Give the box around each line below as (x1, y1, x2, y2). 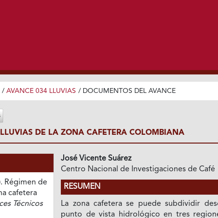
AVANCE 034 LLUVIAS (6, 87, 76, 94)
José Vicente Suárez (61, 155, 132, 163)
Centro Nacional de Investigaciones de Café (61, 165, 216, 174)
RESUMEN (64, 183, 101, 191)
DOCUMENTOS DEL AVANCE (82, 87, 176, 94)
